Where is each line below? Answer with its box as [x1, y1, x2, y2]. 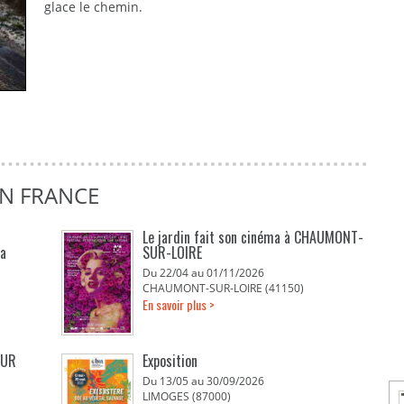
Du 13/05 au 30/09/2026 [142, 373, 265, 389]
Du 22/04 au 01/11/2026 [142, 265, 265, 280]
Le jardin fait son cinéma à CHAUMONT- [142, 226, 364, 248]
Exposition [142, 350, 198, 372]
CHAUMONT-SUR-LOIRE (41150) [142, 280, 305, 296]
